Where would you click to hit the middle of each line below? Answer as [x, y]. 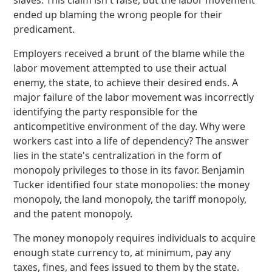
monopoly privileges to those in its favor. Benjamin [129, 170]
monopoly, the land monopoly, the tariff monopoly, [130, 199]
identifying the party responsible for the [106, 112]
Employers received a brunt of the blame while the [129, 53]
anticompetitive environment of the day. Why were [130, 126]
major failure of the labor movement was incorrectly [134, 97]
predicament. [44, 29]
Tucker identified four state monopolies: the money [132, 185]
